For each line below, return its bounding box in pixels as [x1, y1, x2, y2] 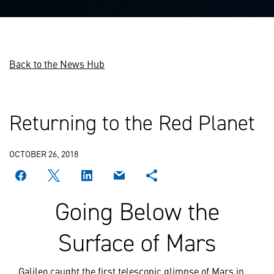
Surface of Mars [58, 228, 216, 258]
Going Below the [54, 197, 220, 227]
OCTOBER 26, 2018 [9, 147, 78, 160]
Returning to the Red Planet [9, 110, 255, 136]
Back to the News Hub [9, 57, 105, 70]
